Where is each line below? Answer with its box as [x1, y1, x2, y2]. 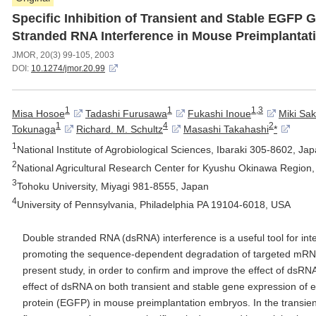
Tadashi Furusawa [85, 107, 167, 119]
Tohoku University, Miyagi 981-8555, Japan [17, 180, 209, 192]
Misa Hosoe [12, 107, 65, 119]
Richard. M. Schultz [76, 123, 163, 135]
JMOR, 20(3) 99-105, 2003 [12, 50, 114, 60]
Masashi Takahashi [183, 123, 269, 135]
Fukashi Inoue [188, 107, 251, 119]
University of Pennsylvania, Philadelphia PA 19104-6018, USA [17, 198, 291, 210]
